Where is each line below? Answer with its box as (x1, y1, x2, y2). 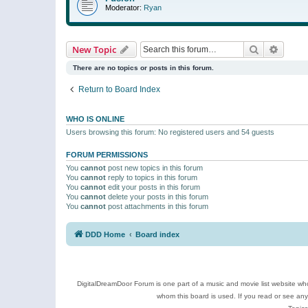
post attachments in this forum (106, 201, 208, 210)
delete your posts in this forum (106, 192, 208, 201)
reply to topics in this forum (106, 173, 197, 181)
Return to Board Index (78, 84, 160, 94)
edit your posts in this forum (106, 182, 200, 191)
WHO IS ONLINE (66, 114, 124, 123)
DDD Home (85, 230, 125, 239)
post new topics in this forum (106, 163, 203, 172)
